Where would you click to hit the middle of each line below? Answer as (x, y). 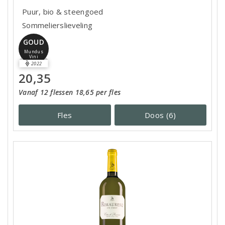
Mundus (34, 52)
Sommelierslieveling (58, 25)
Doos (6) (160, 115)
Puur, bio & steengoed (63, 12)
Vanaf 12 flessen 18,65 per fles (70, 92)
